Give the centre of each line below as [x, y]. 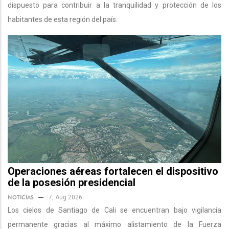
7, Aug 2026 [65, 197]
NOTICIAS [21, 197]
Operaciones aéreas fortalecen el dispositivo [113, 171]
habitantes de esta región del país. [63, 19]
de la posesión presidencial [72, 182]
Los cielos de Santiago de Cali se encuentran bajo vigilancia [114, 210]
